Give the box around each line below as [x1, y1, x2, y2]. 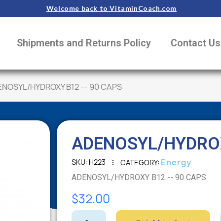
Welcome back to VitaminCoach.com [46, 4, 177, 12]
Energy [161, 156, 191, 168]
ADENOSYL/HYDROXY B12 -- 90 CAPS [175, 172, 206, 182]
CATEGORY [120, 157, 157, 167]
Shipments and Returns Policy [16, 37, 151, 49]
